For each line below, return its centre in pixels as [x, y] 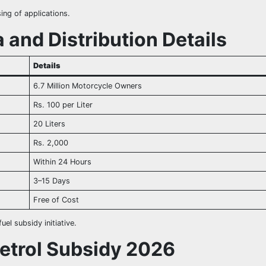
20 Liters [50, 124]
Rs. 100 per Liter [63, 105]
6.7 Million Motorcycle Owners [88, 86]
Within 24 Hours [63, 162]
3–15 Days [52, 181]
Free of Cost [56, 200]
